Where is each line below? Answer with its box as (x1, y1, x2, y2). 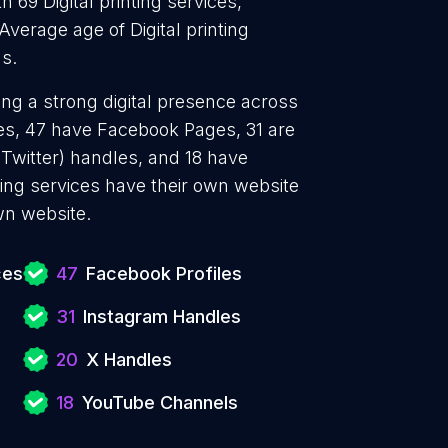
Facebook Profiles (86, 263, 242, 284)
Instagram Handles (83, 306, 241, 327)
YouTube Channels (82, 392, 238, 413)
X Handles (86, 349, 172, 370)
